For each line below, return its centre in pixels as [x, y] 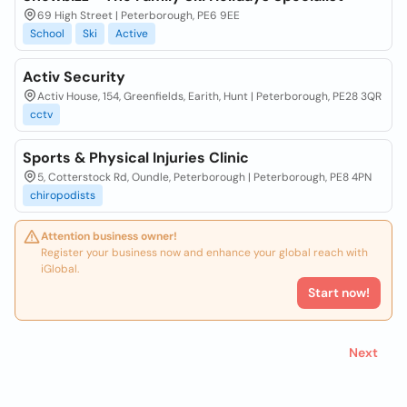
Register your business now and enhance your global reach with [204, 253]
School [47, 34]
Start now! [339, 293]
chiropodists [63, 195]
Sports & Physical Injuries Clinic [136, 158]
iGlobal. [60, 269]
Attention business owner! [109, 236]
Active [132, 34]
